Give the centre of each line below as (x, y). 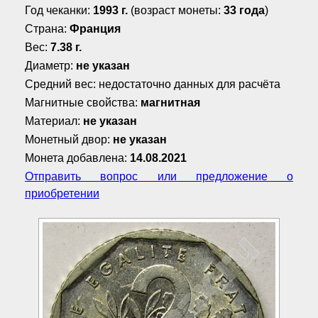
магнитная (170, 102)
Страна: (47, 28)
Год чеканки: (59, 10)
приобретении (62, 193)
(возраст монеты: (176, 10)
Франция (95, 28)
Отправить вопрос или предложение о (159, 176)
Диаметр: (50, 65)
